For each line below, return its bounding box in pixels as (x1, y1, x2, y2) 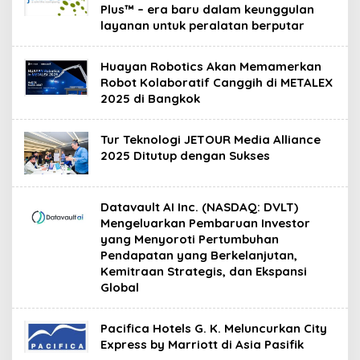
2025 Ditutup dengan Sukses (100, 147, 270, 163)
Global (100, 280, 139, 295)
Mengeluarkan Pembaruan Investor (100, 215, 310, 231)
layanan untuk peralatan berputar (100, 17, 305, 33)
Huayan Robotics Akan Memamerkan (100, 58, 321, 74)
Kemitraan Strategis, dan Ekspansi (100, 264, 307, 279)
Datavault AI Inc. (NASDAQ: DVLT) (100, 199, 298, 215)
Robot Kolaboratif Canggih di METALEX (100, 74, 333, 90)
